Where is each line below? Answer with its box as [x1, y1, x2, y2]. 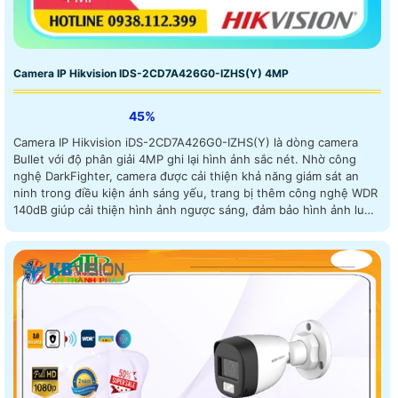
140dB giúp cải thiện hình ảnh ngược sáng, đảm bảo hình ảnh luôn [13, 203, 378, 218]
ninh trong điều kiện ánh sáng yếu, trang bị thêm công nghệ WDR [13, 186, 378, 201]
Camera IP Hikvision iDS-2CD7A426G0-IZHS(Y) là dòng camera [13, 135, 358, 150]
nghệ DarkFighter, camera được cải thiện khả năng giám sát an [13, 169, 359, 184]
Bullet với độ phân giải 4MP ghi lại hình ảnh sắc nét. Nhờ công [13, 152, 302, 167]
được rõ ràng [13, 219, 84, 235]
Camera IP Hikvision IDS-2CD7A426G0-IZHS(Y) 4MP [13, 67, 289, 81]
